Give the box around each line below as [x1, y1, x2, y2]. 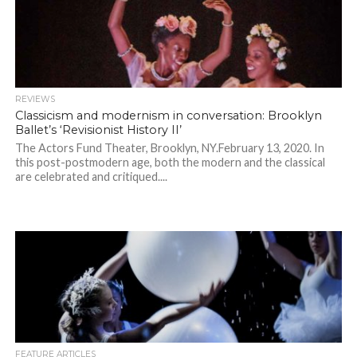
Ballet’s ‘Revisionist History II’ [14, 123, 182, 138]
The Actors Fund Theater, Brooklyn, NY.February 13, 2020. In [14, 141, 324, 155]
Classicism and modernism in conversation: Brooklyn [14, 108, 322, 124]
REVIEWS [14, 94, 55, 105]
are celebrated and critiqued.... [14, 170, 167, 184]
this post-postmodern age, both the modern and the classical [14, 155, 325, 170]
